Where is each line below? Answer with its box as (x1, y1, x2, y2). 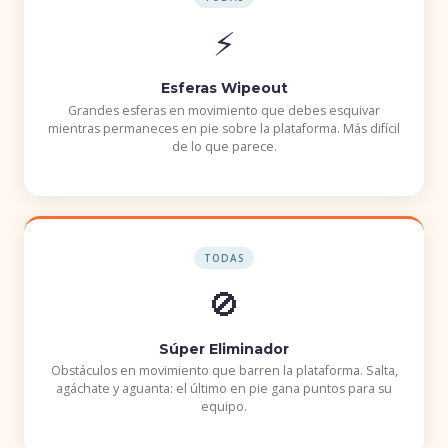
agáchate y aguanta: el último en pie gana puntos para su (56, 380, 392, 398)
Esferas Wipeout (160, 79, 288, 98)
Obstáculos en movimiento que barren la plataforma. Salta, (50, 362, 398, 380)
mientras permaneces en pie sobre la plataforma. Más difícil (48, 119, 400, 137)
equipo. (201, 398, 247, 416)
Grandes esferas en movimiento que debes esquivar (68, 101, 380, 119)
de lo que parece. (171, 137, 277, 155)
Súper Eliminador (159, 339, 289, 358)
